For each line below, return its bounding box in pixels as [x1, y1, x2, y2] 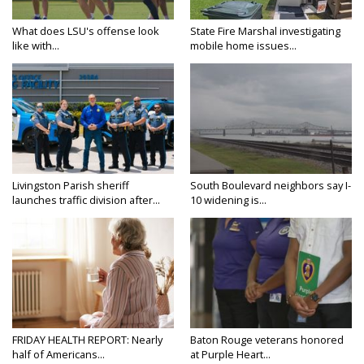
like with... [12, 37, 59, 53]
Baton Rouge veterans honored [190, 331, 344, 347]
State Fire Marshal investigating [190, 23, 340, 38]
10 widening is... [190, 192, 266, 207]
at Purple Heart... [190, 346, 271, 362]
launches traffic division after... [12, 192, 160, 207]
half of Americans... [12, 346, 105, 362]
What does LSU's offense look [12, 23, 159, 38]
